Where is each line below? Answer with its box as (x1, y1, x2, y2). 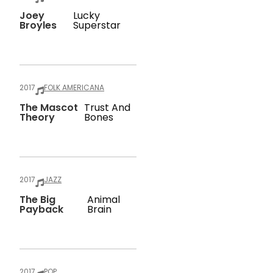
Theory (19, 110, 55, 124)
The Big (19, 193, 55, 207)
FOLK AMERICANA (44, 82, 104, 93)
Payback (19, 202, 63, 216)
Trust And (84, 101, 131, 115)
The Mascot (19, 101, 78, 115)
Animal (87, 193, 121, 207)
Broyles (19, 18, 57, 32)
